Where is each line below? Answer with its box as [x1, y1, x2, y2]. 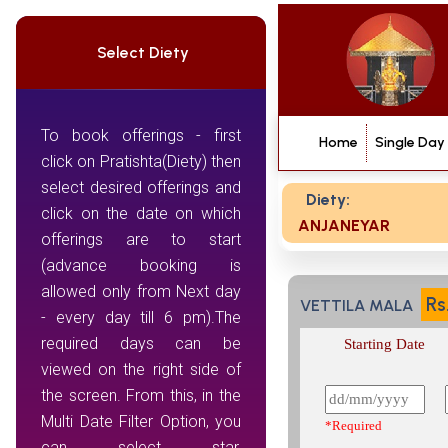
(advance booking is [41, 256, 241, 275]
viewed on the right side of [41, 360, 241, 379]
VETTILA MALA [300, 296, 413, 316]
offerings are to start [41, 230, 241, 249]
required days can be [41, 334, 241, 353]
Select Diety [97, 43, 189, 62]
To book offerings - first [41, 126, 241, 145]
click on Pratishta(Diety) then [41, 152, 241, 171]
